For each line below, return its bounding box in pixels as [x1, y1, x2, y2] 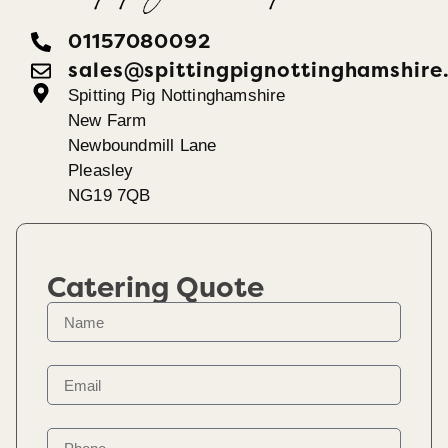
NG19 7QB [68, 186, 151, 206]
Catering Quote [47, 270, 265, 307]
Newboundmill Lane [68, 136, 217, 156]
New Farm [68, 111, 147, 131]
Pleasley [68, 161, 134, 181]
